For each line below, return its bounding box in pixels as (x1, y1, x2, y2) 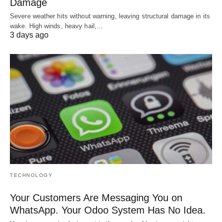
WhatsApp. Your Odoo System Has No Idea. (10, 205, 206, 216)
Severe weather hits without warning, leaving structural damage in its (10, 12, 210, 20)
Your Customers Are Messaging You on (10, 192, 182, 204)
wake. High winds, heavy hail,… (10, 22, 104, 30)
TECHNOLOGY (10, 172, 53, 178)
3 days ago (10, 31, 49, 40)
